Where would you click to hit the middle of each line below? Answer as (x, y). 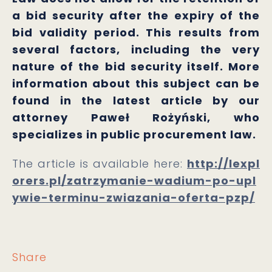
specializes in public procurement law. (134, 134)
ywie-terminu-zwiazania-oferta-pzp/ (134, 198)
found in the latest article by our (136, 100)
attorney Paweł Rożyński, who (136, 117)
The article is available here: (100, 164)
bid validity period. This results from (136, 32)
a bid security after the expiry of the (136, 15)
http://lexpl (223, 164)
